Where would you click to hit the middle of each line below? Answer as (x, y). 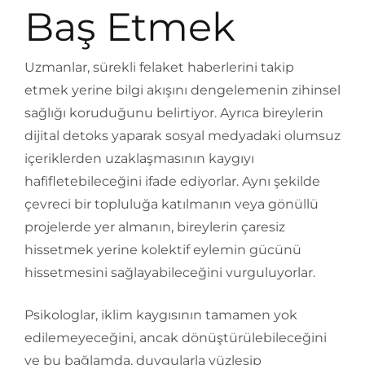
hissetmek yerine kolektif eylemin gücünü (163, 250)
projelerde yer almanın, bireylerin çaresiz (155, 227)
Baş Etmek (130, 27)
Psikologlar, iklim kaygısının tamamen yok (161, 315)
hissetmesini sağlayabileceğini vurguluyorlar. (170, 273)
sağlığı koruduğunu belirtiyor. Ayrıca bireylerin (174, 113)
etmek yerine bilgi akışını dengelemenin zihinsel (182, 90)
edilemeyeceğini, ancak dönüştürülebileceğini (176, 338)
